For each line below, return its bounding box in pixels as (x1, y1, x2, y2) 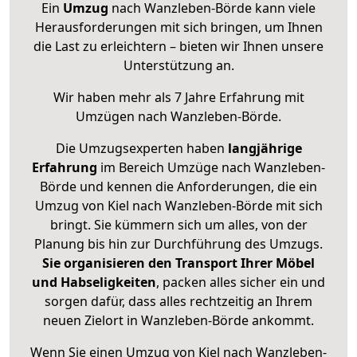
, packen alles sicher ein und (156, 273, 325, 292)
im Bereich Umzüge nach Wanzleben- (97, 159, 325, 177)
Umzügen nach (76, 108, 171, 126)
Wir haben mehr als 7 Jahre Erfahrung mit (53, 88, 304, 107)
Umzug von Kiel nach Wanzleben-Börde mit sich (34, 197, 323, 215)
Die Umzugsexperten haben (55, 139, 228, 158)
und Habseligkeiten (32, 273, 156, 292)
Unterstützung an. (123, 57, 234, 75)
